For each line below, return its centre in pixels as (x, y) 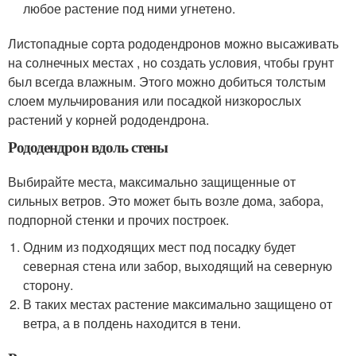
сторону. (48, 284)
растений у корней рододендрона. (108, 119)
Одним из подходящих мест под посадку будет (160, 246)
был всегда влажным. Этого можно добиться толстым (167, 81)
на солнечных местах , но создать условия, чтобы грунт (171, 62)
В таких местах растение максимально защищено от (178, 304)
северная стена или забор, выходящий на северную (178, 265)
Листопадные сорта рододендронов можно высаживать (173, 43)
